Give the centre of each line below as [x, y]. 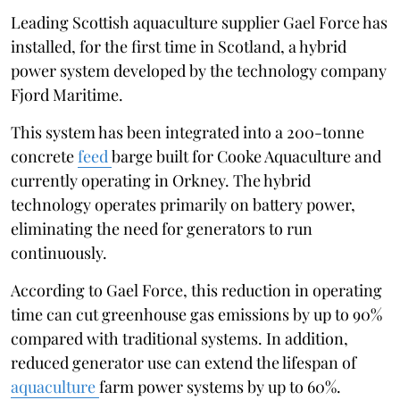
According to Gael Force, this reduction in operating [196, 290]
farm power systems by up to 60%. [220, 386]
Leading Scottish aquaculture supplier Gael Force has [199, 22]
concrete [44, 156]
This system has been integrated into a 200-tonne [187, 132]
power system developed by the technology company [199, 70]
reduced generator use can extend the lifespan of [183, 362]
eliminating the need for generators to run [162, 228]
